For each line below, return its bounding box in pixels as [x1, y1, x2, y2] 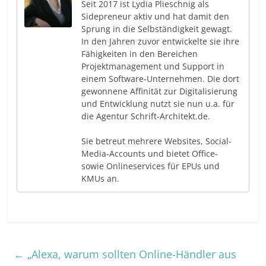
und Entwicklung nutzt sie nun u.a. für [81, 97, 235, 109]
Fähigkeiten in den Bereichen [81, 47, 198, 59]
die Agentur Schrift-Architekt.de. [81, 110, 211, 122]
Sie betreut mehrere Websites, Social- [81, 135, 232, 147]
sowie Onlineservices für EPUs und [81, 160, 220, 172]
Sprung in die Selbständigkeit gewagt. [81, 23, 233, 34]
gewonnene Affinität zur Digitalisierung [81, 85, 238, 97]
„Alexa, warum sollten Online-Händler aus [24, 246, 237, 261]
